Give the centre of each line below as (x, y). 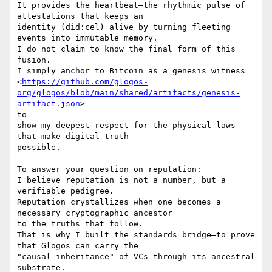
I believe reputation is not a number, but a (121, 180)
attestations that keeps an (80, 16)
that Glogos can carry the (78, 246)
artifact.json (49, 104)
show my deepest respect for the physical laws (126, 126)
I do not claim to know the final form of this (126, 49)
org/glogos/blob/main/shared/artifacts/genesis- (129, 93)
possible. (39, 148)
